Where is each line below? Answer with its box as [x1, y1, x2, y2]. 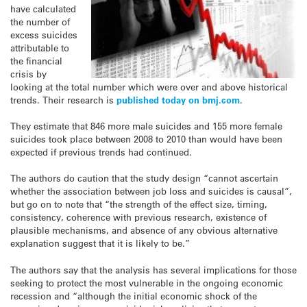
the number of [10, 16, 70, 27]
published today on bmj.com [116, 94, 240, 106]
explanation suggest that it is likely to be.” [10, 237, 190, 249]
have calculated [10, 3, 76, 14]
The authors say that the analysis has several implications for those [10, 263, 297, 275]
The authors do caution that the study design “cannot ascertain [10, 172, 278, 184]
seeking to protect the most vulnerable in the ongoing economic [10, 276, 283, 288]
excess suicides [10, 29, 77, 40]
